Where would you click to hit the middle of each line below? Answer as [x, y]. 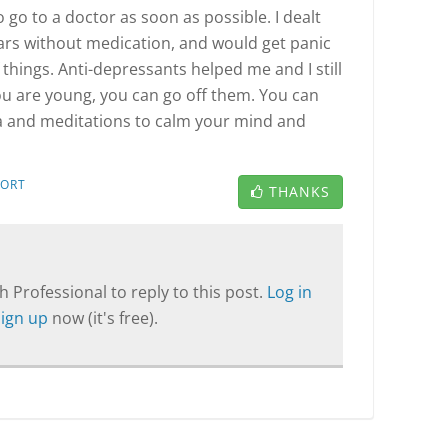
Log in [289, 292]
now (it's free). [104, 318]
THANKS [299, 191]
